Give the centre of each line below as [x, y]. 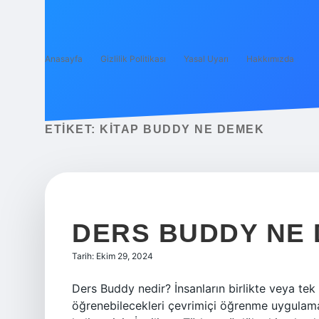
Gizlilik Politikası [133, 59]
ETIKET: [72, 129]
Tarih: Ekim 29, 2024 [113, 256]
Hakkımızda [270, 59]
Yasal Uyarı [206, 59]
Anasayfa [64, 59]
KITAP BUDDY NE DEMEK [182, 129]
